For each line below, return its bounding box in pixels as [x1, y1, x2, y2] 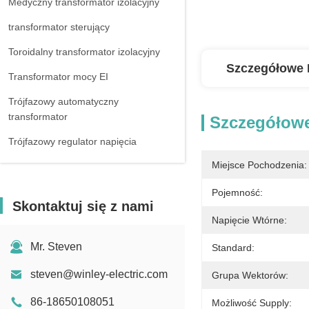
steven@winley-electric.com [30, 268, 168, 280]
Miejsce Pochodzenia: [212, 159, 307, 170]
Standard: [212, 242, 255, 253]
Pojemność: [212, 187, 263, 198]
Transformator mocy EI [8, 71, 108, 82]
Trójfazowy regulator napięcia [8, 136, 137, 147]
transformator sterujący [8, 21, 110, 32]
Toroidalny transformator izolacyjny [8, 46, 160, 57]
